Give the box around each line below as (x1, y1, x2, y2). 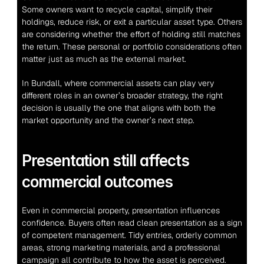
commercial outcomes (21, 173, 173, 191)
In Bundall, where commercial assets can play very (21, 78, 214, 88)
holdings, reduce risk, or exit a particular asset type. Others (21, 16, 242, 27)
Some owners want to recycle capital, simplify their (21, 4, 213, 15)
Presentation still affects (21, 151, 189, 170)
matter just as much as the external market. (21, 54, 186, 64)
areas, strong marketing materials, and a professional (21, 242, 220, 253)
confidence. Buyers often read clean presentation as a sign (21, 217, 242, 228)
